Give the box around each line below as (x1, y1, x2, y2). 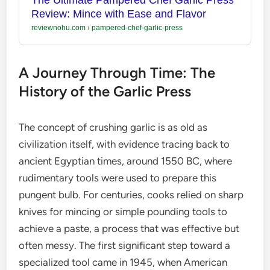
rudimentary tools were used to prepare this (19, 171, 217, 184)
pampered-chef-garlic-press (90, 23, 183, 32)
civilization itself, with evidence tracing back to (19, 137, 230, 150)
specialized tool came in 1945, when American (19, 256, 228, 268)
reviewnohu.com (31, 23, 88, 32)
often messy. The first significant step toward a (19, 239, 231, 251)
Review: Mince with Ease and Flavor (31, 7, 207, 20)
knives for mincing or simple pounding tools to (19, 205, 228, 218)
